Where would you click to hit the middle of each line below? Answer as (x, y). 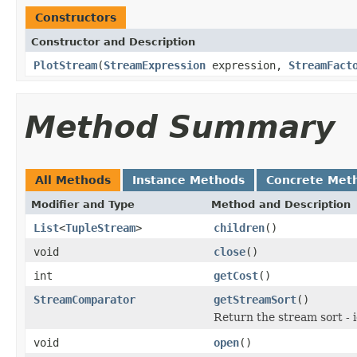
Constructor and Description (113, 41)
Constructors (76, 17)
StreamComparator (84, 299)
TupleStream (100, 228)
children (239, 228)
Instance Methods (188, 180)
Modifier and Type (83, 204)
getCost (236, 275)
